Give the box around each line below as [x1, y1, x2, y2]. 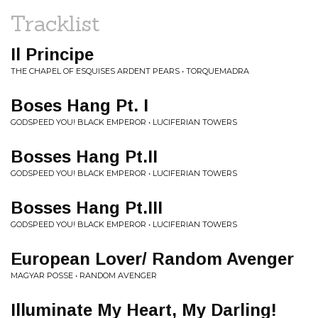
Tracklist [11, 10, 100, 37]
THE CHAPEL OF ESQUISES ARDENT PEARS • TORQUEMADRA [11, 66, 249, 76]
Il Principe [11, 45, 94, 64]
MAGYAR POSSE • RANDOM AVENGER [11, 270, 157, 280]
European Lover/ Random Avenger [11, 249, 294, 268]
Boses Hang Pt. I [11, 96, 148, 115]
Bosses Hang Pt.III [11, 198, 163, 217]
